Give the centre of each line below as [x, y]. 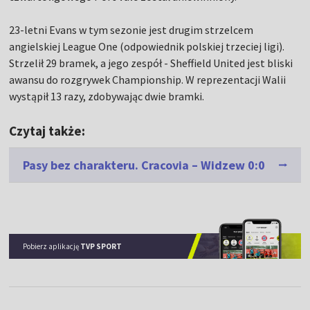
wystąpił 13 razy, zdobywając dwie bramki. [107, 96]
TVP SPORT [101, 246]
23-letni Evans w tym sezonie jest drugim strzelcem [131, 30]
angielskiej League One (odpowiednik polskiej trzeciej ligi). [147, 46]
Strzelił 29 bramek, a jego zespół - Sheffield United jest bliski [151, 63]
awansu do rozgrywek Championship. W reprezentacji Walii [148, 80]
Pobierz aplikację [52, 246]
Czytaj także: [47, 131]
